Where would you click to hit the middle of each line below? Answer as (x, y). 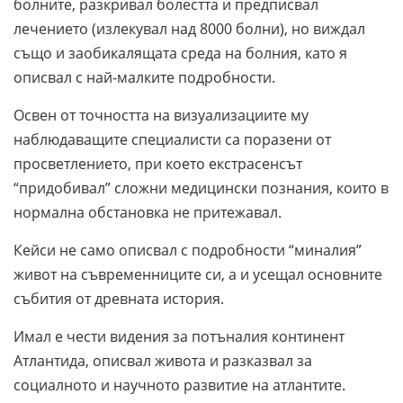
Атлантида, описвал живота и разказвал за (163, 360)
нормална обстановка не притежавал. (148, 212)
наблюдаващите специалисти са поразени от (172, 139)
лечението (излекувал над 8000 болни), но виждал (189, 28)
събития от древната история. (121, 298)
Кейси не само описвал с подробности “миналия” (188, 250)
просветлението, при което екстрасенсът (158, 163)
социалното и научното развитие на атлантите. (179, 385)
